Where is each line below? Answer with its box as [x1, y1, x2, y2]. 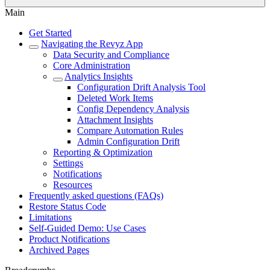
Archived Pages [29, 245, 89, 255]
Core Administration [53, 60, 130, 71]
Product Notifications [29, 234, 110, 244]
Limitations [29, 212, 72, 222]
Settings [53, 158, 83, 168]
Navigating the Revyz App [41, 39, 143, 49]
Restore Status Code [29, 201, 106, 212]
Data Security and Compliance [53, 49, 169, 60]
